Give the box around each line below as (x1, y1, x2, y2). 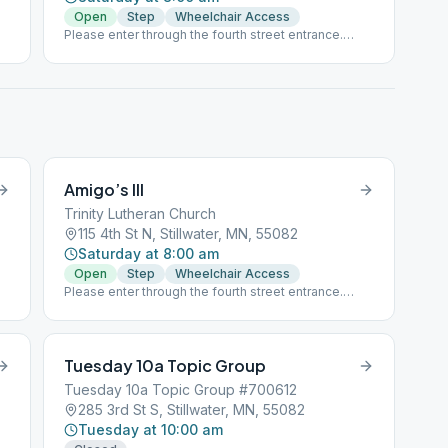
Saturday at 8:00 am (78, 245, 220, 262)
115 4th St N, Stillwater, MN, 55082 (78, 225, 299, 242)
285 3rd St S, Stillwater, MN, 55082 (78, 401, 306, 418)
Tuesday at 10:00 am (78, 421, 224, 438)
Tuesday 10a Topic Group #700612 (64, 381, 298, 398)
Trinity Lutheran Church (64, 205, 217, 222)
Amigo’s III (64, 179, 145, 200)
